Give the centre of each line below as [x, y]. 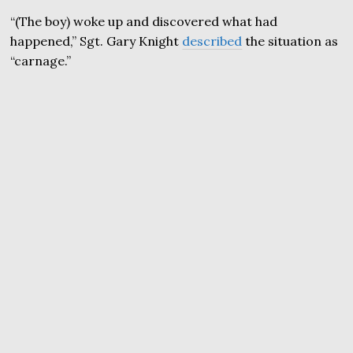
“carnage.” [41, 61]
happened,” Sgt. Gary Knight [97, 41]
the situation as [290, 41]
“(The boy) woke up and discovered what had [144, 22]
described [212, 41]
